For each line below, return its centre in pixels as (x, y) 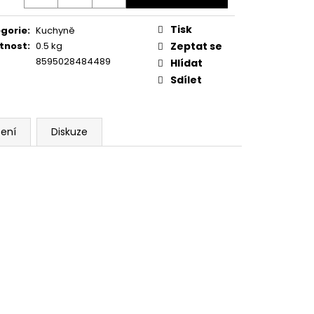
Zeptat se (196, 46)
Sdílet (186, 80)
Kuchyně (55, 30)
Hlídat (186, 63)
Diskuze (69, 131)
